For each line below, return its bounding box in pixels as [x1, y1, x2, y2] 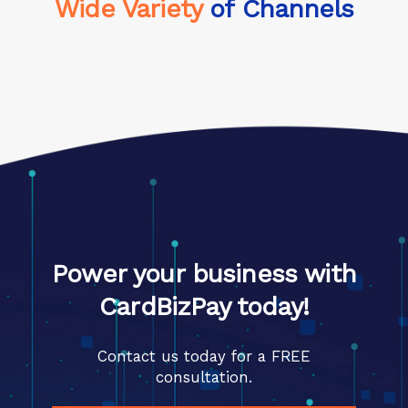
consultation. [156, 368, 252, 387]
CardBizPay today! [99, 291, 309, 322]
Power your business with [52, 259, 356, 290]
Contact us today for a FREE [97, 347, 311, 366]
